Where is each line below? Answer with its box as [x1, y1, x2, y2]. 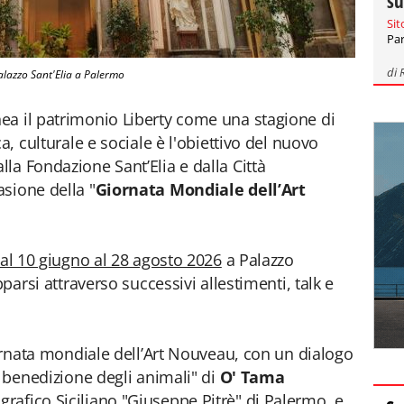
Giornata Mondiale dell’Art [95, 179, 306, 200]
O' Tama [219, 366, 285, 388]
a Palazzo [221, 249, 294, 271]
